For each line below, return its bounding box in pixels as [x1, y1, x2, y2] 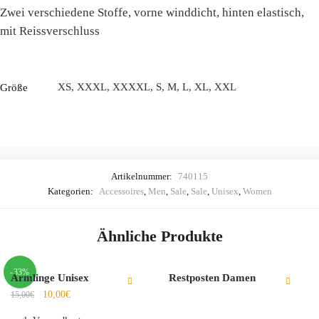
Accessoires [98, 186, 144, 197]
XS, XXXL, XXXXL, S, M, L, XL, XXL [58, 81, 236, 93]
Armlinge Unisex [11, 271, 89, 283]
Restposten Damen [169, 271, 256, 283]
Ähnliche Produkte [96, 227, 223, 246]
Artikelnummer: [111, 171, 174, 182]
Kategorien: [47, 186, 95, 197]
